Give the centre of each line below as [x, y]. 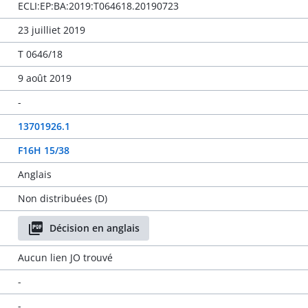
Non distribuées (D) [62, 198]
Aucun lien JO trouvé [65, 257]
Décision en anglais [94, 228]
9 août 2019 [44, 78]
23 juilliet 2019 [51, 30]
